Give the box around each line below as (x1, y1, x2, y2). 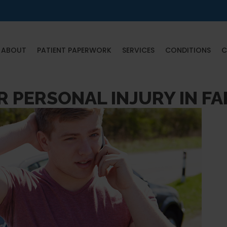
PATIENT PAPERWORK (36, 45, 111, 56)
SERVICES (122, 45, 155, 56)
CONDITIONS (165, 45, 211, 56)
